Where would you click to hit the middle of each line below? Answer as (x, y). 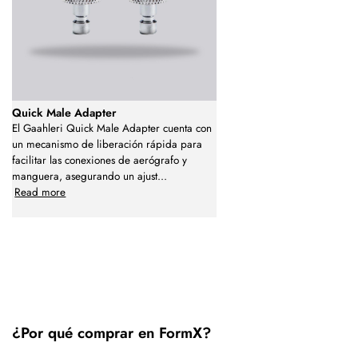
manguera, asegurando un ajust (85, 176)
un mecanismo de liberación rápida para (107, 144)
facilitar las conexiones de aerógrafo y (99, 160)
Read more (40, 192)
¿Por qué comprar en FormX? (111, 332)
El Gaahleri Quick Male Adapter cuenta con (112, 128)
